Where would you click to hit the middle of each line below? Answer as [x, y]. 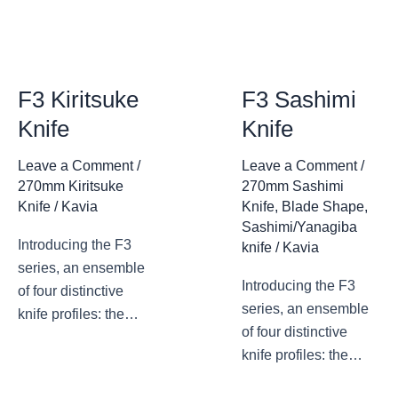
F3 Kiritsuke [78, 99]
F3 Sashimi [299, 99]
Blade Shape [323, 207]
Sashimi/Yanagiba [299, 227]
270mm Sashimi [293, 186]
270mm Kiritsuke [71, 186]
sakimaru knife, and [79, 384]
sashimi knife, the [72, 361]
